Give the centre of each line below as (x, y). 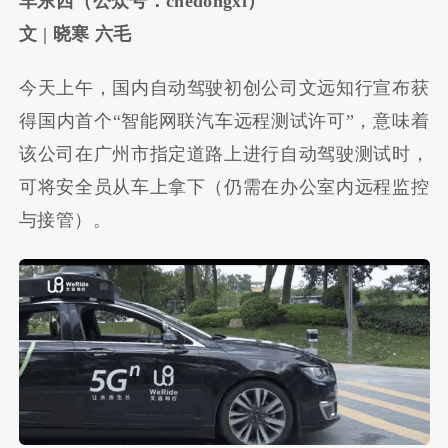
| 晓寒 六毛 (84, 33)
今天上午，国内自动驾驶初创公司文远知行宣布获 (224, 88)
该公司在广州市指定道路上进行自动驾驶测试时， (224, 154)
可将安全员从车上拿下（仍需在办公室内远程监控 (224, 187)
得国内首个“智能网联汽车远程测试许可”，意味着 (224, 121)
